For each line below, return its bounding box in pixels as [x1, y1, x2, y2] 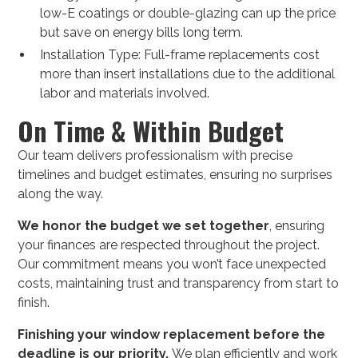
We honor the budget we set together [18, 218, 270, 234]
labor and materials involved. [40, 86, 210, 101]
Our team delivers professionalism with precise [18, 148, 293, 164]
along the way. [18, 186, 104, 202]
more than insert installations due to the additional [40, 66, 336, 82]
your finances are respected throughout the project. [18, 237, 320, 253]
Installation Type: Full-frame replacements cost [40, 47, 320, 63]
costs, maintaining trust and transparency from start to [18, 276, 340, 292]
